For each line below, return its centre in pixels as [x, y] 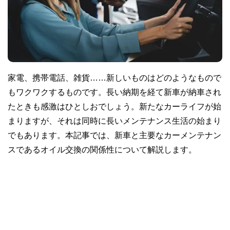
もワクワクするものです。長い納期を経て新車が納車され [114, 92]
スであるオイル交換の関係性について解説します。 [102, 149]
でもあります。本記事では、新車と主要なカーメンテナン [114, 135]
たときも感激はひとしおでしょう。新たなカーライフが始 [114, 106]
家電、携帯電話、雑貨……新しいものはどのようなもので [114, 77]
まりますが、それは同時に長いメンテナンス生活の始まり [114, 120]
